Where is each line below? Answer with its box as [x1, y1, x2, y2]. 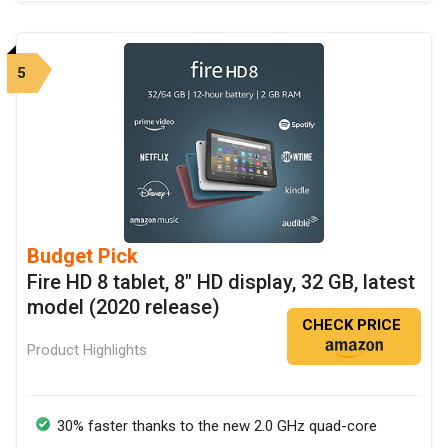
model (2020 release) [27, 295, 220, 320]
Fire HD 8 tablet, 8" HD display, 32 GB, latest [27, 270, 415, 295]
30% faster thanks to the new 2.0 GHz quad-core [57, 417, 377, 436]
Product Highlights [27, 341, 147, 360]
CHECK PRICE [302, 316, 401, 335]
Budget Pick [27, 244, 138, 269]
